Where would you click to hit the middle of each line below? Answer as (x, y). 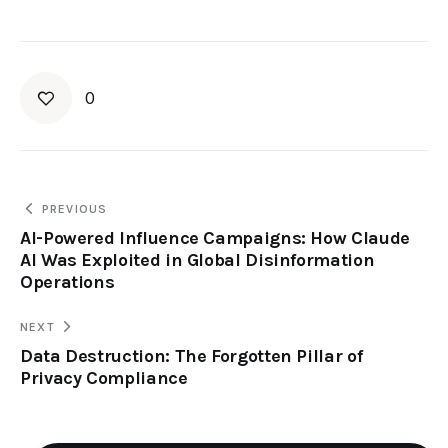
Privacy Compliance (104, 377)
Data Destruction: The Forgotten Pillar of (191, 355)
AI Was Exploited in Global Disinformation (197, 259)
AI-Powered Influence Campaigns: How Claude (215, 237)
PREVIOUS (74, 208)
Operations (67, 281)
